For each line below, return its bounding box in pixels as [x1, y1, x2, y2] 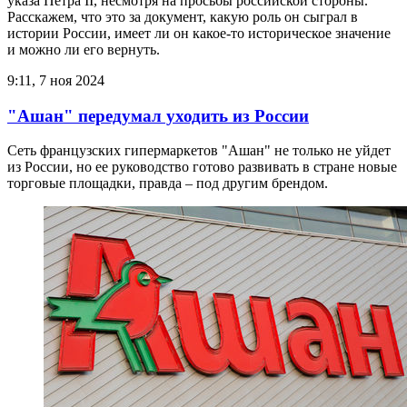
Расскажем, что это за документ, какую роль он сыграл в [7, 8, 358, 25]
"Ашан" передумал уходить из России [7, 105, 309, 125]
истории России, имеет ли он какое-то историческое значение [7, 25, 391, 41]
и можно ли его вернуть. [7, 41, 160, 57]
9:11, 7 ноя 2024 [7, 72, 104, 88]
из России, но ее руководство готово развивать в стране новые [7, 159, 397, 175]
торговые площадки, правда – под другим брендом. [7, 175, 328, 192]
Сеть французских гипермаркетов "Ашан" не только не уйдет [7, 143, 391, 159]
